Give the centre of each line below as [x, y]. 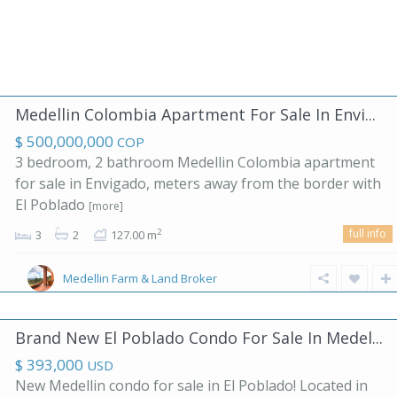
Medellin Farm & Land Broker [140, 279]
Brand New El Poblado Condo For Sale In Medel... [199, 338]
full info [368, 234]
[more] [106, 206]
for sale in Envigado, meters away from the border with [198, 184]
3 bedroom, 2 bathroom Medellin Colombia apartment [195, 163]
